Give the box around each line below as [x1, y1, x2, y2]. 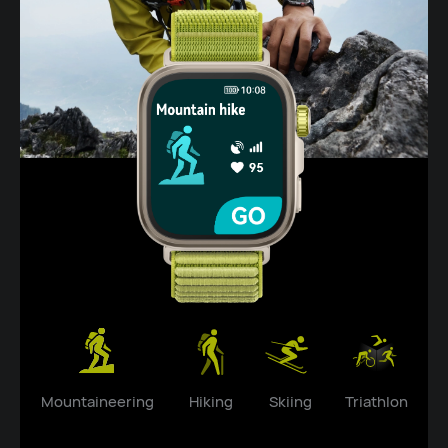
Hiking [188, 390, 233, 411]
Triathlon [345, 390, 409, 411]
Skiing [268, 390, 312, 411]
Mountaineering [41, 390, 155, 411]
